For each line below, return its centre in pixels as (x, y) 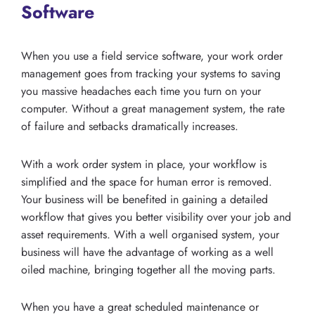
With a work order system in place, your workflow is (144, 164)
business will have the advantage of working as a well (147, 252)
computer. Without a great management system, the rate (153, 108)
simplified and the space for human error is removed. (147, 181)
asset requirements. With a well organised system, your (150, 234)
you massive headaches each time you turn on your (141, 91)
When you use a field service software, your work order (152, 56)
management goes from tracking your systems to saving (151, 73)
